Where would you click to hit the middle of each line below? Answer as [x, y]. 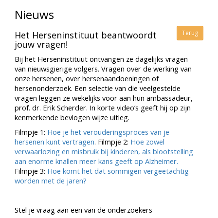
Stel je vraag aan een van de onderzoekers [83, 210]
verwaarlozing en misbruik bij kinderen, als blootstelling [104, 151]
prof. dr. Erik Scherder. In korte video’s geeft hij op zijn [103, 108]
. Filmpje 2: [112, 142]
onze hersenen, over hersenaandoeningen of [87, 78]
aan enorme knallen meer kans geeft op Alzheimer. [96, 161]
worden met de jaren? [51, 181]
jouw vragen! [41, 44]
